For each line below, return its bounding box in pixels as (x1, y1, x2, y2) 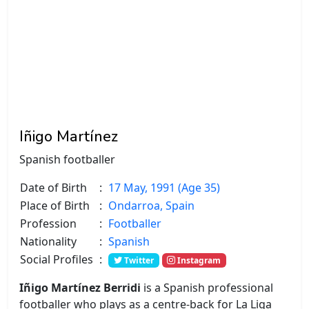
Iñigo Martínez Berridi (19, 279, 141, 295)
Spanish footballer (19, 151, 115, 167)
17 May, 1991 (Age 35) (108, 179, 220, 195)
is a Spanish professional (141, 279, 273, 295)
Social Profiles (20, 251, 93, 267)
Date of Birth (20, 179, 87, 195)
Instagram (175, 254, 221, 266)
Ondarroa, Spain (108, 197, 195, 213)
